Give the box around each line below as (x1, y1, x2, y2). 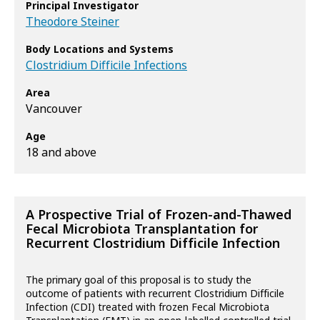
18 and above (26, 144, 96, 161)
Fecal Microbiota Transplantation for (26, 220, 259, 239)
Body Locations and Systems (26, 42, 174, 56)
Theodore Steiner (26, 14, 119, 30)
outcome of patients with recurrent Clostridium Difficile (26, 286, 284, 301)
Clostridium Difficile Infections (26, 57, 187, 74)
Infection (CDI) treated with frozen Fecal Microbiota (26, 300, 269, 314)
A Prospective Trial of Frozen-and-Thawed (26, 206, 291, 224)
